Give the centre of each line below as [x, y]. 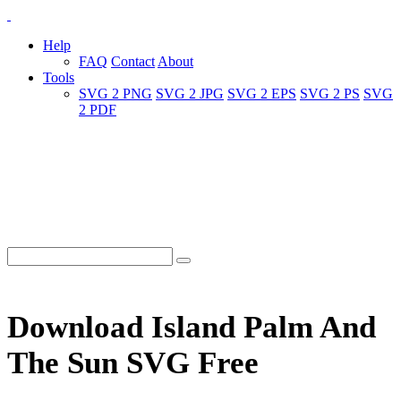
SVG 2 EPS [262, 94]
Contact [133, 61]
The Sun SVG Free [133, 363]
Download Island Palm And [192, 328]
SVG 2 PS [330, 94]
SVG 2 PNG [115, 94]
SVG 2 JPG [190, 94]
